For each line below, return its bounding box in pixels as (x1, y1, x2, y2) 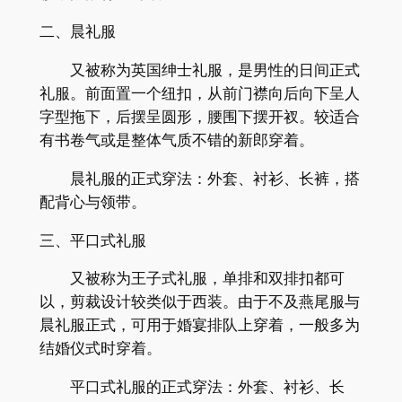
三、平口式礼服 (39, 231, 146, 249)
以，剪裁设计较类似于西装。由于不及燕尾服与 (39, 293, 360, 311)
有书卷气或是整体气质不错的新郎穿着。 (39, 131, 314, 150)
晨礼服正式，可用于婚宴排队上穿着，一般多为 (39, 316, 360, 335)
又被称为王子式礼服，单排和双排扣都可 (39, 269, 345, 288)
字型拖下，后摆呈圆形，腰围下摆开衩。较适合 (39, 108, 360, 127)
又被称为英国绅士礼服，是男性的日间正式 (39, 61, 360, 80)
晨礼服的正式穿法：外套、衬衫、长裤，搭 (39, 169, 360, 188)
